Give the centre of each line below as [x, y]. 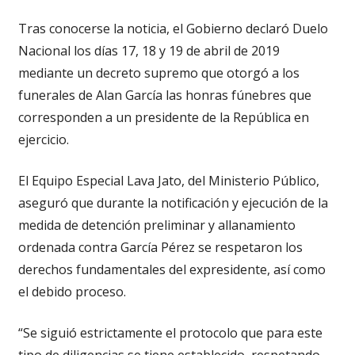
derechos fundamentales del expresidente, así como [172, 269]
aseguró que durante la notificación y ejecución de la [173, 202]
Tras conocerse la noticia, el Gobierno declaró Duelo [173, 28]
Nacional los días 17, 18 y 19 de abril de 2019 [149, 50]
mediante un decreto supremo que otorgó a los [158, 73]
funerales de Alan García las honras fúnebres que [164, 95]
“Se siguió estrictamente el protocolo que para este [170, 332]
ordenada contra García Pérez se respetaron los [160, 247]
